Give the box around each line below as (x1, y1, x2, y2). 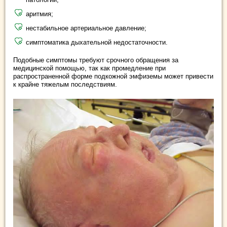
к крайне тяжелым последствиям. (13, 80, 117, 88)
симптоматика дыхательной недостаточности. (26, 38, 168, 46)
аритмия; (26, 10, 53, 18)
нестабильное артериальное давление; (26, 24, 146, 32)
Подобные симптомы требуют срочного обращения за (13, 56, 178, 64)
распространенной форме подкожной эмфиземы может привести (13, 72, 213, 80)
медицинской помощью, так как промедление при (13, 64, 166, 72)
